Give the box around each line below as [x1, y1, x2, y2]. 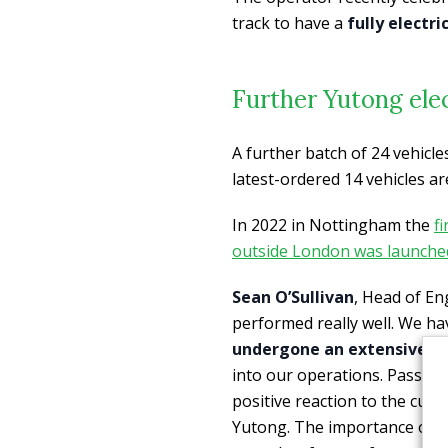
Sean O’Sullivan [232, 285, 354, 308]
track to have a [232, 11, 347, 34]
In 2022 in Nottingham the [232, 213, 434, 236]
